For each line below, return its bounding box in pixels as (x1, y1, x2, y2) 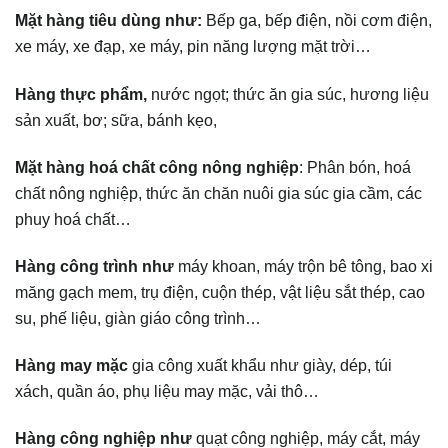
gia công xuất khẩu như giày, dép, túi (128, 356, 392, 375)
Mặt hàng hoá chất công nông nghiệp (15, 157, 299, 176)
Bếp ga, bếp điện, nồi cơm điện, (202, 11, 432, 30)
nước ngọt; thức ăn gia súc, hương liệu (147, 84, 429, 103)
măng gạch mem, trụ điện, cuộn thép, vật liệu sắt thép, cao (15, 283, 425, 302)
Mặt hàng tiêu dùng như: (15, 11, 202, 30)
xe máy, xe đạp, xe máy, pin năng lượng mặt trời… (15, 37, 371, 56)
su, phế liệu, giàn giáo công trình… (15, 309, 261, 328)
